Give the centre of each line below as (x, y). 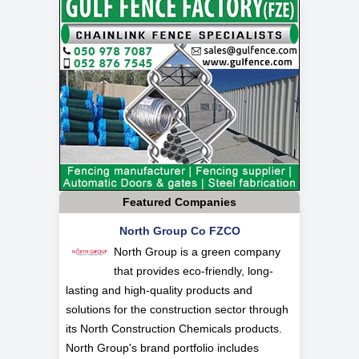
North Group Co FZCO (179, 231)
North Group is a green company (197, 252)
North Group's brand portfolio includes (162, 348)
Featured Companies (179, 202)
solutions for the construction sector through (177, 310)
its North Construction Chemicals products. (174, 329)
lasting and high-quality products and (159, 290)
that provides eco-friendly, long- (194, 271)
